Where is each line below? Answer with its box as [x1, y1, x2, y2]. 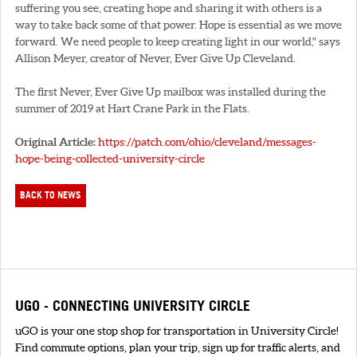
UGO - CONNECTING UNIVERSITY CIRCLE [15, 296, 250, 314]
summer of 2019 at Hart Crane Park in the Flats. [15, 101, 249, 115]
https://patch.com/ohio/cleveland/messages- [98, 135, 316, 148]
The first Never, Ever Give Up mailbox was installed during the [15, 84, 326, 98]
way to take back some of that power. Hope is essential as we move [15, 18, 342, 31]
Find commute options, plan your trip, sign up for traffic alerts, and [15, 340, 340, 354]
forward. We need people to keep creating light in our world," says [15, 34, 340, 48]
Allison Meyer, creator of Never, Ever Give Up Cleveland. [15, 51, 296, 65]
